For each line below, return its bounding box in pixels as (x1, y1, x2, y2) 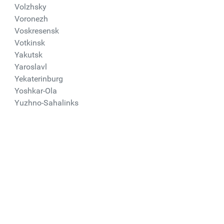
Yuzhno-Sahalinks (14, 98, 78, 107)
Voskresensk (14, 26, 59, 35)
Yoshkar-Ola (14, 86, 57, 95)
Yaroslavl (14, 62, 47, 71)
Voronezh (14, 14, 48, 23)
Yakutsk (14, 50, 42, 59)
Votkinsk (14, 38, 45, 47)
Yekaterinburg (14, 74, 63, 83)
